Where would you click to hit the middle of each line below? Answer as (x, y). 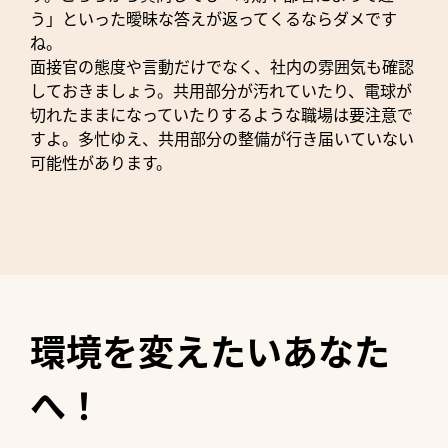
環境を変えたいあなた (210, 353)
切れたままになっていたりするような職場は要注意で (221, 115)
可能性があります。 (101, 163)
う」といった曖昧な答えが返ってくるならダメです (213, 19)
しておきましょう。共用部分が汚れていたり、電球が (221, 91)
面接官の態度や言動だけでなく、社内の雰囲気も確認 (222, 67)
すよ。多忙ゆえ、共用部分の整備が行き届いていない (222, 139)
